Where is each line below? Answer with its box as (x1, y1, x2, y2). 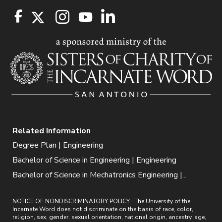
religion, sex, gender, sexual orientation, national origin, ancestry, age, (12, 213, 206, 221)
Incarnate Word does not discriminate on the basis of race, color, (12, 205, 193, 213)
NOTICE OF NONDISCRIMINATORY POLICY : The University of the (12, 197, 190, 205)
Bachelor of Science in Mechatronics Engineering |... (12, 169, 187, 180)
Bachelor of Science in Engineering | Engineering (12, 154, 176, 166)
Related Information (12, 125, 91, 136)
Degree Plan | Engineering (12, 139, 103, 151)
